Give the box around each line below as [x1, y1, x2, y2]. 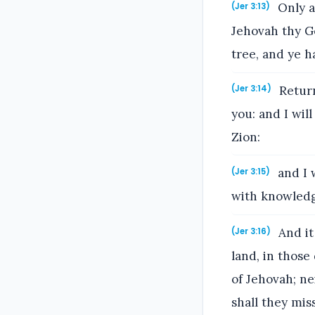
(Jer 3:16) [231, 225, 271, 237]
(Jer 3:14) [231, 83, 271, 95]
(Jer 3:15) [231, 166, 270, 178]
